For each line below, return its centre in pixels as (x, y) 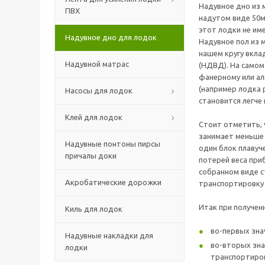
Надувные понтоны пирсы (113, 144)
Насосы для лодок (99, 91)
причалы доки (91, 156)
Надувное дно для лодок (111, 37)
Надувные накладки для (109, 235)
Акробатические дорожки (113, 182)
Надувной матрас (97, 64)
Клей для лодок (94, 117)
